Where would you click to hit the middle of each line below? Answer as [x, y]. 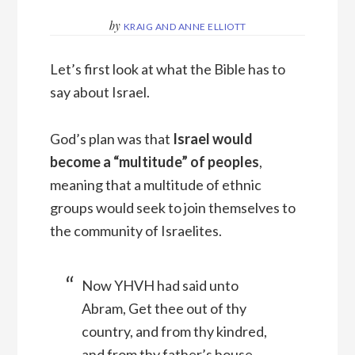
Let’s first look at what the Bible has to [167, 69]
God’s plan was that [111, 139]
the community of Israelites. [136, 231]
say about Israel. [99, 92]
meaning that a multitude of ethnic [155, 185]
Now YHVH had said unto [160, 286]
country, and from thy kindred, [174, 332]
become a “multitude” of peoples [154, 162]
